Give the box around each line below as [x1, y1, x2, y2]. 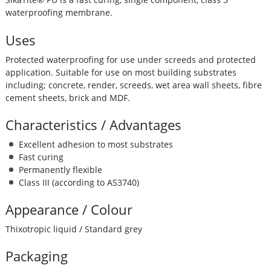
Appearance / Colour [5, 201, 132, 219]
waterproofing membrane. [5, 7, 113, 19]
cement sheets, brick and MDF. [5, 91, 130, 103]
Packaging [5, 247, 68, 266]
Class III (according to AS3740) [18, 176, 139, 188]
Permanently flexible [18, 163, 102, 175]
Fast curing [18, 151, 64, 163]
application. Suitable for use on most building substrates [5, 66, 237, 78]
